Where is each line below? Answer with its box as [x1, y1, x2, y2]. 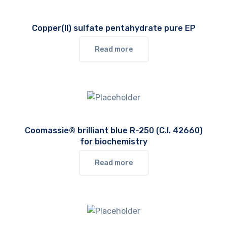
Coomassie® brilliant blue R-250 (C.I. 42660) [24, 125, 203, 135]
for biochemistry [80, 136, 147, 146]
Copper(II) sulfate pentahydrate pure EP [31, 23, 196, 33]
